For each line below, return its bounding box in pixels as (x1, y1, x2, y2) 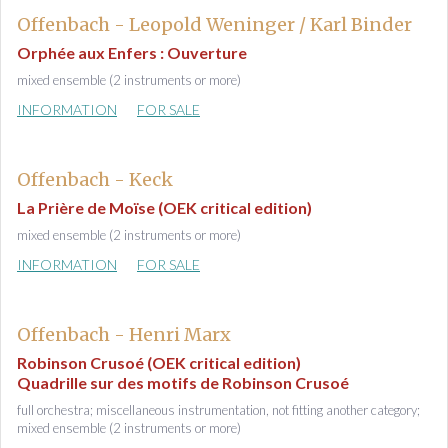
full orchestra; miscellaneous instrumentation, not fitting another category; (17, 402, 420, 418)
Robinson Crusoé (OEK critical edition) (17, 353, 301, 372)
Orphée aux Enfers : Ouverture (17, 43, 247, 62)
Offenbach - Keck (17, 168, 173, 191)
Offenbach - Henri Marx (17, 323, 231, 346)
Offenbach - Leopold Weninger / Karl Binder (17, 13, 412, 36)
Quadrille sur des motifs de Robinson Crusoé (17, 373, 349, 392)
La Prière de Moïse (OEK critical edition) (17, 198, 312, 217)
